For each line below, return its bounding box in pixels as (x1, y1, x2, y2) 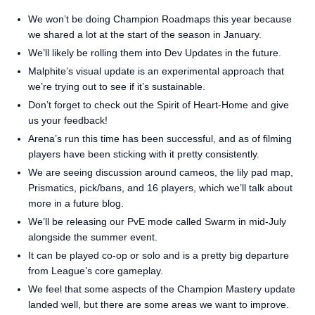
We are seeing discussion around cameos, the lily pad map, (28, 167, 293, 178)
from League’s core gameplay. (28, 265, 163, 276)
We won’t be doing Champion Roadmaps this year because (28, 13, 292, 25)
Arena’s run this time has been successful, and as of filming (28, 133, 292, 144)
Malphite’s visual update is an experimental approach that (28, 65, 284, 77)
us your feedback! (28, 115, 108, 126)
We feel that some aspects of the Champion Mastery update (28, 283, 295, 295)
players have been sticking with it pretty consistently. (28, 148, 259, 160)
